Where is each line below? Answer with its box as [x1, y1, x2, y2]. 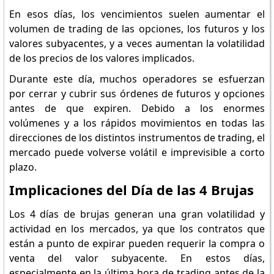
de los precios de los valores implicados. [9, 51, 194, 65]
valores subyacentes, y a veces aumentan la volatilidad [9, 37, 265, 50]
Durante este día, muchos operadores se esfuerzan [9, 72, 265, 86]
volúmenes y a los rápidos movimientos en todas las [9, 116, 265, 130]
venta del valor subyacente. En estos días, [9, 251, 265, 265]
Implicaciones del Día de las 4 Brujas [9, 180, 254, 199]
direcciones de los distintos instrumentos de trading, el [9, 131, 265, 144]
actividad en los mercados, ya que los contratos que [9, 222, 265, 235]
